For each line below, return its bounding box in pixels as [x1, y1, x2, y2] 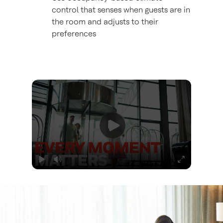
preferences [52, 29, 96, 38]
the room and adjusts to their [52, 17, 158, 26]
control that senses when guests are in [52, 5, 190, 14]
